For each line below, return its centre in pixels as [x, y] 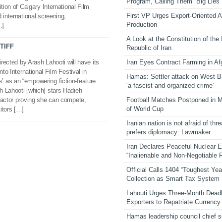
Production [142, 24]
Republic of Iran [149, 48]
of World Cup [145, 109]
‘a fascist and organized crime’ [170, 85]
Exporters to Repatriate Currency [174, 202]
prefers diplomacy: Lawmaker [169, 132]
